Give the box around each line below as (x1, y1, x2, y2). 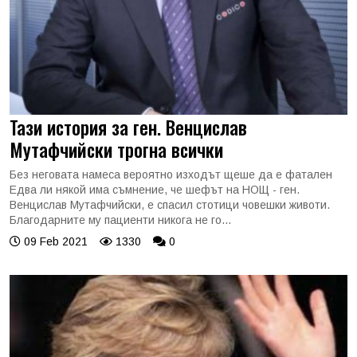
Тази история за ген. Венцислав (10, 112, 247, 141)
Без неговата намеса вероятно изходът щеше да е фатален (10, 167, 332, 181)
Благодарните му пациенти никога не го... (10, 213, 231, 226)
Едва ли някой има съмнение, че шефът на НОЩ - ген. (10, 182, 300, 196)
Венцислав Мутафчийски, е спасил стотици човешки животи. (10, 198, 330, 211)
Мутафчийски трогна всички (10, 135, 223, 163)
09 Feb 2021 (21, 234, 88, 248)
